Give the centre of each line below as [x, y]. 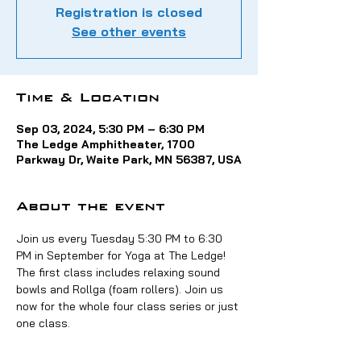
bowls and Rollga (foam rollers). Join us [121, 290]
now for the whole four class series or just [129, 307]
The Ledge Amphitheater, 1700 [106, 145]
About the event [91, 207]
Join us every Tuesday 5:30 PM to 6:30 [121, 239]
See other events [129, 32]
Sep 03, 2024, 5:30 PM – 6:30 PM [110, 129]
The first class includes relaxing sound [120, 273]
